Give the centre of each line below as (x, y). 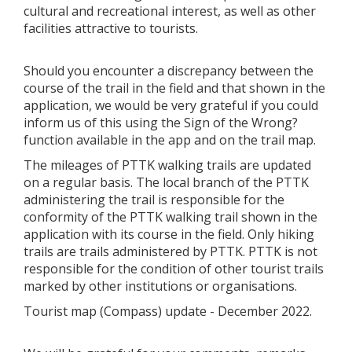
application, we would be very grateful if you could (171, 105)
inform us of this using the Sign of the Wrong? (161, 122)
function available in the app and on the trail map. (170, 139)
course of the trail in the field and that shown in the (174, 88)
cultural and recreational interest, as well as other (170, 11)
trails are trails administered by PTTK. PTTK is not (170, 251)
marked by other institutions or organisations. (160, 286)
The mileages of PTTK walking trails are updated (167, 165)
